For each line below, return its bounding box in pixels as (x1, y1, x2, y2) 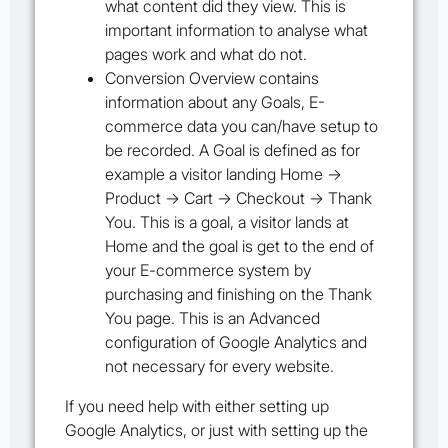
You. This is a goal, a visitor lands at (105, 212, 349, 233)
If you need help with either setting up (65, 396, 329, 417)
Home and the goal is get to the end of (105, 236, 374, 257)
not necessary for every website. (105, 356, 334, 377)
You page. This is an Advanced (105, 308, 320, 329)
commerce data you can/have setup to (105, 116, 378, 137)
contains (259, 68, 319, 89)
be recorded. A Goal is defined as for (105, 140, 360, 161)
